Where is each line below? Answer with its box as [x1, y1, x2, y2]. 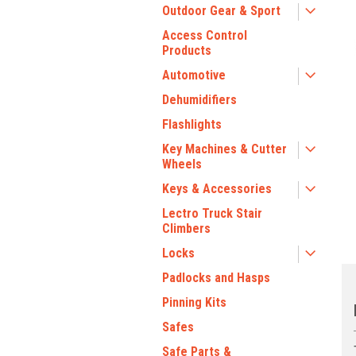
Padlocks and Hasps [162, 270, 270, 285]
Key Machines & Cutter [162, 141, 287, 157]
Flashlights [162, 117, 222, 132]
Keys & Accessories [162, 181, 272, 196]
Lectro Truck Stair [162, 206, 262, 221]
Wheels [162, 157, 202, 172]
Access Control [162, 28, 247, 43]
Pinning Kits [162, 295, 226, 310]
